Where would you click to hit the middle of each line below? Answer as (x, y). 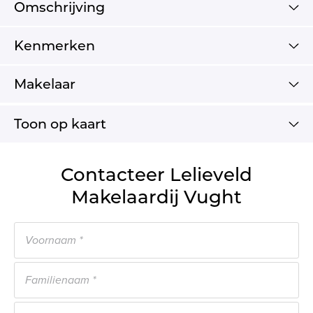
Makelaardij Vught (156, 197)
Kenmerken (54, 45)
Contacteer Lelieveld (156, 174)
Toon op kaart (60, 123)
